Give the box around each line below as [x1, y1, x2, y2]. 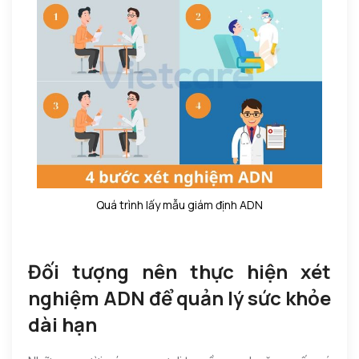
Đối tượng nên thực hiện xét [28, 257, 331, 284]
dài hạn [28, 310, 97, 337]
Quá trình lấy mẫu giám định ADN [96, 196, 263, 212]
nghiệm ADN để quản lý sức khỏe [28, 284, 331, 311]
